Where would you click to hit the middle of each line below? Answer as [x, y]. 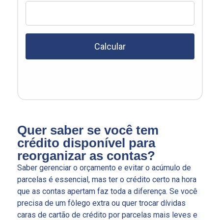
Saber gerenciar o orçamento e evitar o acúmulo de [104, 168]
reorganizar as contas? [86, 156]
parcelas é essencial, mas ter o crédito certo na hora [107, 180]
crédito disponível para [86, 143]
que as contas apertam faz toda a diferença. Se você [107, 192]
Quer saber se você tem [88, 130]
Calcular [110, 47]
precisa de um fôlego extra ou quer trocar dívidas [101, 203]
